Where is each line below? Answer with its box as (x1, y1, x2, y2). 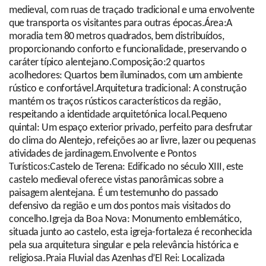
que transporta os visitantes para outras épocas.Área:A (9, 18, 232, 30)
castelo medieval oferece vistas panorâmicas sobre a (9, 175, 224, 186)
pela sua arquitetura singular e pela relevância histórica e (9, 240, 239, 252)
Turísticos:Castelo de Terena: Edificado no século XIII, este (9, 161, 243, 173)
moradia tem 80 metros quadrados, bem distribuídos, (9, 31, 224, 43)
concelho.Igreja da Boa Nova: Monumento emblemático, (9, 214, 242, 226)
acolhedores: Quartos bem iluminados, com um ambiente (9, 70, 243, 82)
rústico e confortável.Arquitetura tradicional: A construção (9, 83, 247, 95)
